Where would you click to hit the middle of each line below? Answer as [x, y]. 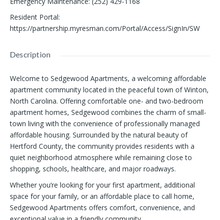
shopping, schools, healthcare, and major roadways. [93, 169]
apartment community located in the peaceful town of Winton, [109, 90]
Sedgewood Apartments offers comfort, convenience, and [102, 208]
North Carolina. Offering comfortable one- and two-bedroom [107, 101]
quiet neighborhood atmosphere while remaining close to [101, 158]
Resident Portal [34, 17]
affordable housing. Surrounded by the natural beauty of [99, 135]
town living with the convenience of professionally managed [105, 124]
